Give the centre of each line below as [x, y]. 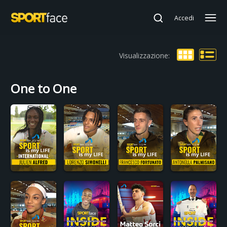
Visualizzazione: [144, 55]
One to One [44, 89]
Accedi [184, 18]
